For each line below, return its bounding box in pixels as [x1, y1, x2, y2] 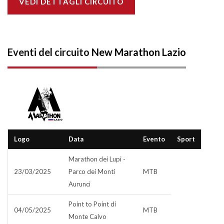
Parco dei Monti [68, 167, 115, 175]
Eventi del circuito [7, 46, 91, 58]
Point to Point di [68, 200, 116, 208]
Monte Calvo [68, 212, 106, 220]
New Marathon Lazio [91, 46, 186, 58]
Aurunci [68, 180, 90, 188]
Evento [143, 135, 165, 143]
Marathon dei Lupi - [68, 155, 125, 163]
